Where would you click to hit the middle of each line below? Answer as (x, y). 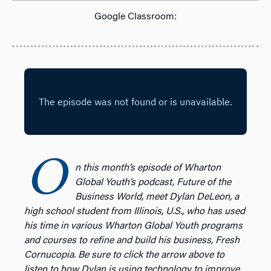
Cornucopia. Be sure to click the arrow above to (124, 255)
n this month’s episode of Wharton (148, 168)
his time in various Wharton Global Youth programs (133, 226)
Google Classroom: (135, 17)
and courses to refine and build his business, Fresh (132, 240)
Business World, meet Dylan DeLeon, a (157, 197)
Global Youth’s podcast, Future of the (153, 182)
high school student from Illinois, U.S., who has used (135, 211)
